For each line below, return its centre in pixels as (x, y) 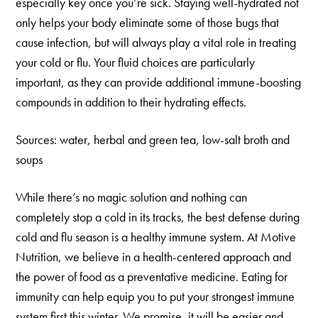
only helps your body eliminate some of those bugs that (148, 22)
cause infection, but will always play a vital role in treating (156, 42)
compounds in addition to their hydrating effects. (134, 102)
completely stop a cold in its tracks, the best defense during (158, 216)
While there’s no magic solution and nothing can (132, 197)
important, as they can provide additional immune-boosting (159, 82)
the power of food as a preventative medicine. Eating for (152, 276)
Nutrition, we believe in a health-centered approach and (154, 256)
